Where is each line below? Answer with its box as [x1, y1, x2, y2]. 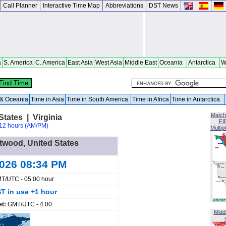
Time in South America [67, 96, 130, 103]
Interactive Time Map [43, 2, 100, 9]
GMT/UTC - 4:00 [8, 201, 52, 208]
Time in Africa [132, 96, 169, 103]
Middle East [125, 59, 157, 66]
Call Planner [3, 2, 37, 9]
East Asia [68, 59, 93, 66]
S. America [4, 59, 33, 66]
